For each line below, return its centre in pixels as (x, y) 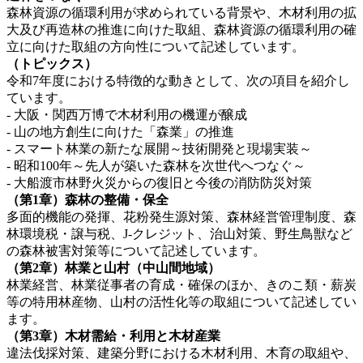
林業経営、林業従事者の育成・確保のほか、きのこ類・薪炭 (181, 285)
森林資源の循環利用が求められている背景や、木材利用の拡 (181, 13)
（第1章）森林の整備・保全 (88, 200)
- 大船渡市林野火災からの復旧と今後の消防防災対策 (159, 183)
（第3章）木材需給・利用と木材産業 (113, 336)
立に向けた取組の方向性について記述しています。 (156, 47)
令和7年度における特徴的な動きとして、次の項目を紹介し (178, 81)
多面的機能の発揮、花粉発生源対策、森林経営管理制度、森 (181, 217)
